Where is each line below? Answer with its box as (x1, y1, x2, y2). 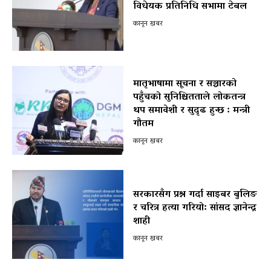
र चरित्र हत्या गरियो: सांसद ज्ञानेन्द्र (132, 198, 256, 217)
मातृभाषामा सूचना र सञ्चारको (132, 74, 237, 93)
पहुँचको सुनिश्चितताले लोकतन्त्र (132, 88, 246, 106)
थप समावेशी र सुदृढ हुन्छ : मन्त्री (132, 101, 250, 120)
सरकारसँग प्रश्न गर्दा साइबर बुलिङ (132, 185, 257, 204)
